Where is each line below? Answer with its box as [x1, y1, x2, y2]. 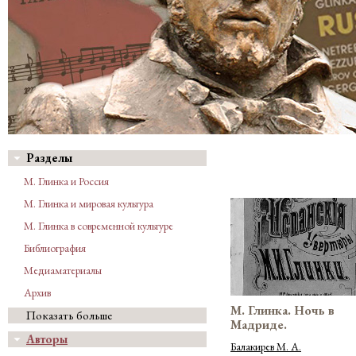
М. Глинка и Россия [24, 174, 109, 188]
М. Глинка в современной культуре [24, 219, 173, 233]
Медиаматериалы [24, 263, 102, 277]
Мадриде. [230, 315, 287, 333]
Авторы [26, 331, 68, 346]
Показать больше [26, 308, 112, 323]
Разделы [26, 150, 72, 165]
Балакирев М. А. [230, 339, 301, 354]
